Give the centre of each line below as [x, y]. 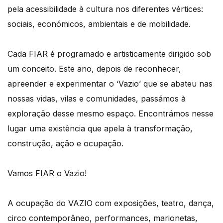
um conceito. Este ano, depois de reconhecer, [94, 69]
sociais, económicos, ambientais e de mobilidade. [99, 24]
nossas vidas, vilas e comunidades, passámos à [97, 99]
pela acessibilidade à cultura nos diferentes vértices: [105, 9]
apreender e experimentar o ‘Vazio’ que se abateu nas [110, 84]
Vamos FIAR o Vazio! [47, 173]
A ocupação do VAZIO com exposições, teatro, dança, [111, 203]
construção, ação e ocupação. [65, 144]
